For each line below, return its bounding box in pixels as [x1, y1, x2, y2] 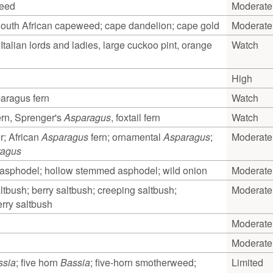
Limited [232, 255, 263, 269]
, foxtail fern [111, 110, 160, 124]
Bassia [60, 255, 90, 269]
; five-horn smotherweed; [90, 255, 196, 269]
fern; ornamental [88, 129, 163, 144]
